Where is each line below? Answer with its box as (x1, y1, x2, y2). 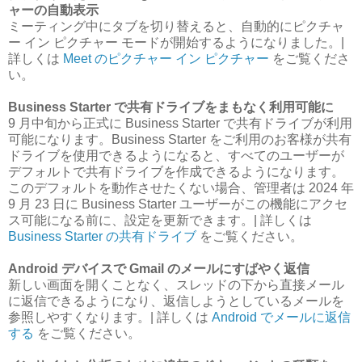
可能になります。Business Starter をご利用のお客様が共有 (8, 132, 351, 146)
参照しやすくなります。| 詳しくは (8, 309, 208, 324)
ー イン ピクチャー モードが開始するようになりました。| (8, 35, 344, 49)
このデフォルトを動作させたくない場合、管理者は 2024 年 (8, 180, 354, 195)
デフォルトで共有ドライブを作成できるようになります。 (8, 164, 344, 179)
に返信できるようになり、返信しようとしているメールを (8, 293, 344, 308)
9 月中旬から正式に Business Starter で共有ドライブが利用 (8, 116, 352, 130)
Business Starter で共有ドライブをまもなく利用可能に (8, 99, 337, 114)
